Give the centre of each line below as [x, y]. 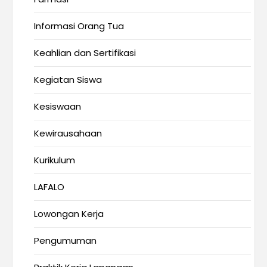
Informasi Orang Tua [79, 26]
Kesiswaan [58, 107]
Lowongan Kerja [69, 214]
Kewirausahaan [68, 133]
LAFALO [49, 187]
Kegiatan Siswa [68, 80]
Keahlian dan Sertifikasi [85, 53]
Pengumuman [66, 241]
